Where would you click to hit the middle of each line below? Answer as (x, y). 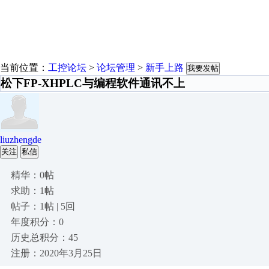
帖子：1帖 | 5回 (43, 206)
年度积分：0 (37, 222)
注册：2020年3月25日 (56, 253)
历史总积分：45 (44, 237)
